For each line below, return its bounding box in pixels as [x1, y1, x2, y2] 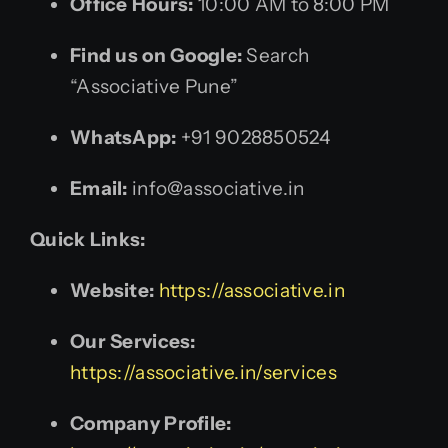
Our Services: [70, 329, 196, 353]
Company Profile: [70, 411, 232, 435]
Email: [70, 176, 128, 200]
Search [242, 43, 310, 67]
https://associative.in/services [70, 360, 337, 384]
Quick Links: [30, 227, 146, 251]
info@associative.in [127, 176, 305, 200]
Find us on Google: [70, 43, 243, 67]
